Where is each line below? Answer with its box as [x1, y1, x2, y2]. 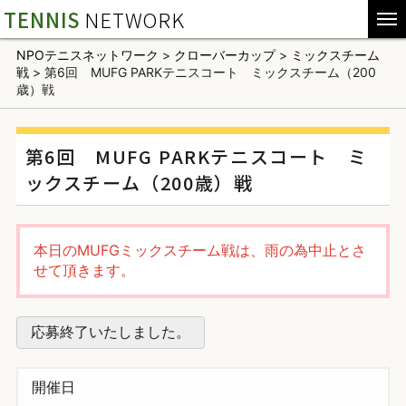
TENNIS [4, 5, 82, 34]
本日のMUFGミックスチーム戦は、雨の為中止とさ [33, 241, 366, 259]
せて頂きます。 [33, 261, 135, 279]
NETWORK [84, 5, 185, 34]
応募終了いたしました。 [30, 323, 190, 341]
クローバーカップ [173, 47, 275, 63]
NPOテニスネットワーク [15, 47, 159, 63]
